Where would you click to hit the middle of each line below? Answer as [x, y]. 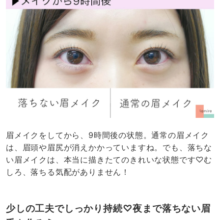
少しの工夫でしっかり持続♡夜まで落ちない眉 [108, 208]
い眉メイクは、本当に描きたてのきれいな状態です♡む [109, 160]
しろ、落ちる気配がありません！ [68, 172]
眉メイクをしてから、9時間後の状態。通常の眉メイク [108, 135]
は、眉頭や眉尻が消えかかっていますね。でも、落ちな [109, 148]
